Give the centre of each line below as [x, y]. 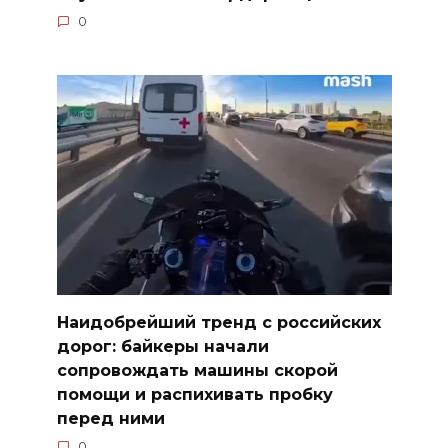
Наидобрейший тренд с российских [218, 322]
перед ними [110, 418]
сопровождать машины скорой [197, 370]
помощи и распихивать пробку [194, 394]
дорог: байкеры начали [162, 346]
